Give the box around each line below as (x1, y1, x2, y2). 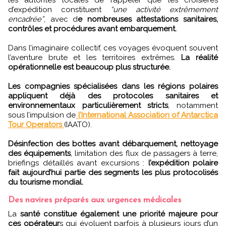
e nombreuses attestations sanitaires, (78, 14, 218, 24)
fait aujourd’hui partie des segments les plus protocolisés (8, 167, 218, 177)
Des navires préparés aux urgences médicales (8, 195, 181, 204)
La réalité (175, 52, 218, 62)
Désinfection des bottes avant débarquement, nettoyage (8, 139, 218, 148)
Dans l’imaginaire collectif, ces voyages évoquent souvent (8, 43, 218, 52)
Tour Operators (8, 120, 64, 129)
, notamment (168, 100, 218, 110)
